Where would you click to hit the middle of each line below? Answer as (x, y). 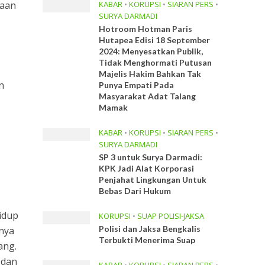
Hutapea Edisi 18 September (155, 40)
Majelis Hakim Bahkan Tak (150, 74)
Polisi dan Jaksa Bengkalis (150, 229)
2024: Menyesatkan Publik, (151, 51)
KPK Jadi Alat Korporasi (147, 168)
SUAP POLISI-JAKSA (171, 216)
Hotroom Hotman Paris (146, 29)
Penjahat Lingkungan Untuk (153, 180)
